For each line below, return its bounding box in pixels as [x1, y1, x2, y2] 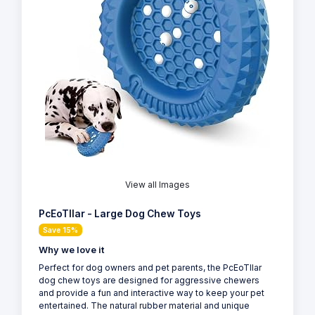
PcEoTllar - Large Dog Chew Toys [39, 208, 201, 220]
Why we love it [39, 245, 104, 256]
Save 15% [43, 226, 78, 235]
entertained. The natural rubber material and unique [39, 300, 250, 311]
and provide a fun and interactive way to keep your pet [39, 288, 264, 299]
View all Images [125, 179, 190, 191]
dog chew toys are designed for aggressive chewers [39, 275, 259, 286]
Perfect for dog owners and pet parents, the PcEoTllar [39, 262, 262, 274]
